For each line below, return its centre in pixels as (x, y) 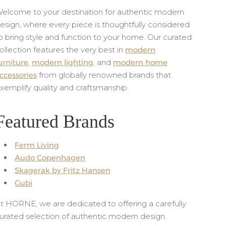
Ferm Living (37, 145)
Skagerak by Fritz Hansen (63, 171)
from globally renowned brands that (104, 75)
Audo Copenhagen (50, 158)
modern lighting (63, 62)
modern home (140, 62)
